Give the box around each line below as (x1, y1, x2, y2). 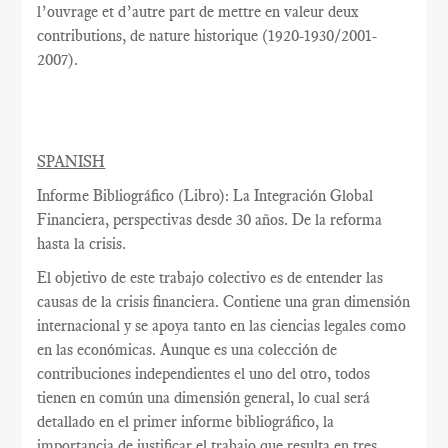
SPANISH (37, 152, 106, 171)
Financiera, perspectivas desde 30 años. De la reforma (37, 210, 383, 229)
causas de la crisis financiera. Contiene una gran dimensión (37, 292, 411, 311)
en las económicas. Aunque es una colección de (37, 340, 338, 359)
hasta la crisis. (37, 234, 127, 253)
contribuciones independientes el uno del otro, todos (37, 364, 371, 383)
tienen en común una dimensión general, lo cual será (37, 388, 371, 407)
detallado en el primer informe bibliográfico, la (37, 412, 335, 431)
